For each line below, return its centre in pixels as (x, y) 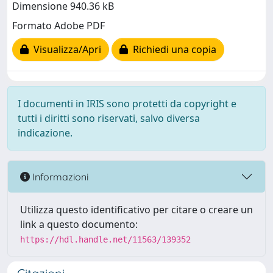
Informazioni (59, 176)
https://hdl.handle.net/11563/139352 (105, 239)
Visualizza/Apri (65, 50)
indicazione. (45, 133)
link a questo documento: (79, 224)
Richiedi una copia (172, 50)
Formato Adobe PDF (58, 26)
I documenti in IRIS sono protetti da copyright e (127, 104)
